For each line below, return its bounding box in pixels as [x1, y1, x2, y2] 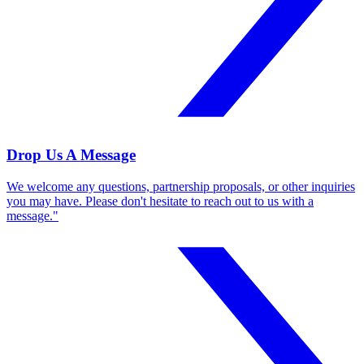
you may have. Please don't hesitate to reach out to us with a [6, 193, 314, 208]
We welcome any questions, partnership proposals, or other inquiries [6, 179, 355, 193]
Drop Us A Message [6, 146, 136, 164]
